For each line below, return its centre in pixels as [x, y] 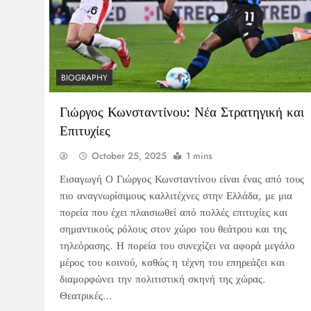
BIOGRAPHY [84, 78]
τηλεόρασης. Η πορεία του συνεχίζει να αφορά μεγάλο [177, 246]
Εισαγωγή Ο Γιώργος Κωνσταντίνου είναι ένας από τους [182, 179]
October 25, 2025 [129, 156]
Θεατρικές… [86, 296]
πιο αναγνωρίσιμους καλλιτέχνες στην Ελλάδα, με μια [176, 196]
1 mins [199, 156]
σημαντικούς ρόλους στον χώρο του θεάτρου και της [173, 229]
